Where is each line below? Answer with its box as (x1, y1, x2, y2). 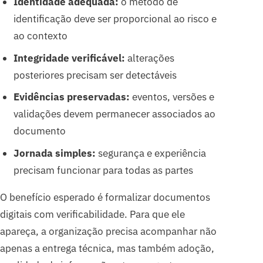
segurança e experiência (95, 147, 206, 160)
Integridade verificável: (13, 51, 125, 65)
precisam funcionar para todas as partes (13, 164, 193, 177)
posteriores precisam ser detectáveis (13, 68, 177, 82)
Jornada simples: (13, 147, 96, 160)
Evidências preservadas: (13, 90, 130, 104)
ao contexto (13, 29, 68, 42)
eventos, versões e (129, 90, 214, 104)
